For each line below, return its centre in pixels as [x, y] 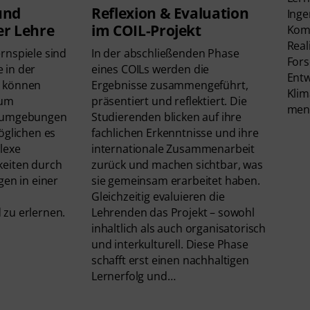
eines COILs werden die [151, 69]
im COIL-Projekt [146, 30]
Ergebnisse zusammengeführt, [170, 85]
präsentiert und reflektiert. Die [169, 101]
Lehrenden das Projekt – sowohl [173, 212]
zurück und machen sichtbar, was [177, 164]
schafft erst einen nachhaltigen [170, 260]
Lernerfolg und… [134, 276]
